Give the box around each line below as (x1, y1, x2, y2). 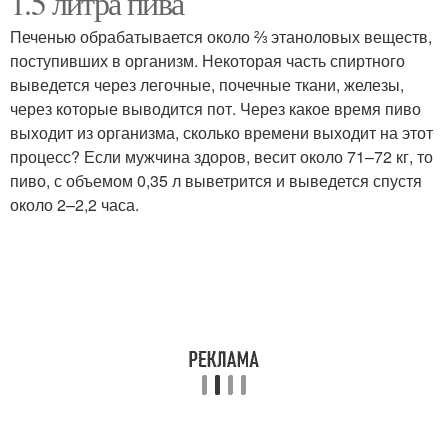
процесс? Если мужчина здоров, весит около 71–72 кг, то (10, 145, 433, 168)
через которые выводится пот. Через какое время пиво (10, 97, 421, 120)
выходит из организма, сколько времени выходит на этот (10, 121, 433, 144)
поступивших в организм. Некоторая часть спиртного (10, 49, 405, 72)
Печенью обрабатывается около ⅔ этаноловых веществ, (10, 25, 432, 48)
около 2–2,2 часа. (10, 193, 139, 216)
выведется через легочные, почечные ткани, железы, (10, 73, 404, 96)
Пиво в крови (68, 79, 166, 99)
